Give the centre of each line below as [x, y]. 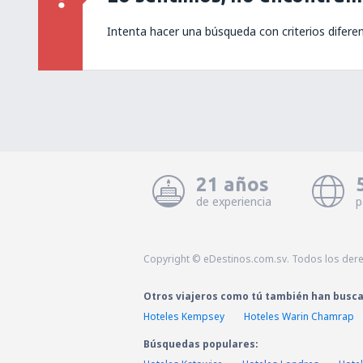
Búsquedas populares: [201, 344]
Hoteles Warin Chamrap [299, 316]
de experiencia [233, 201]
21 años [232, 184]
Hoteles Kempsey [184, 316]
